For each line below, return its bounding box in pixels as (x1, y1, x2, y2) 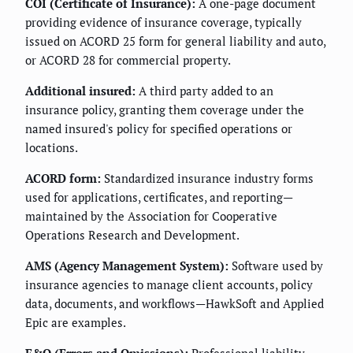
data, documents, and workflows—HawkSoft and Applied (25, 295, 324, 311)
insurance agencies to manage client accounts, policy (25, 277, 313, 292)
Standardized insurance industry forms (101, 170, 314, 186)
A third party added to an (136, 83, 273, 98)
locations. (25, 139, 78, 155)
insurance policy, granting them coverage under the (25, 102, 304, 117)
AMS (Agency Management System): (25, 258, 229, 273)
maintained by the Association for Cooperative (25, 208, 277, 224)
